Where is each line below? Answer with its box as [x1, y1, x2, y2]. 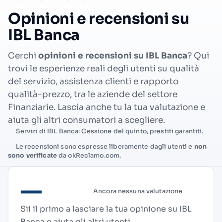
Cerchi [8, 51, 38, 61]
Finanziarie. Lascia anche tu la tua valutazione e [8, 102, 205, 112]
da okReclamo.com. [56, 151, 121, 160]
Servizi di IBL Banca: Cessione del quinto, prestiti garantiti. [14, 127, 204, 135]
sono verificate [8, 151, 57, 160]
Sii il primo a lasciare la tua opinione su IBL [20, 204, 192, 214]
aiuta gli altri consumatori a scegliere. [8, 115, 165, 125]
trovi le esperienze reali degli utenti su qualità [8, 63, 199, 74]
